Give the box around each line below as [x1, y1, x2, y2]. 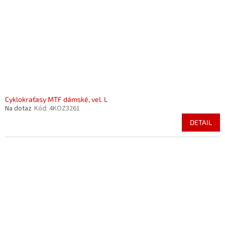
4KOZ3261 [49, 103, 80, 114]
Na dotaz [5, 103, 32, 114]
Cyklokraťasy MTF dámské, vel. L [5, 95, 107, 103]
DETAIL [190, 118, 212, 127]
